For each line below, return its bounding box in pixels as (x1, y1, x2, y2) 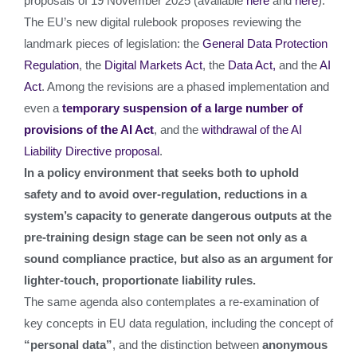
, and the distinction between (112, 338, 262, 351)
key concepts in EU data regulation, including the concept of (24, 316, 333, 330)
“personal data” (24, 338, 112, 351)
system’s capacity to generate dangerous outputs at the (24, 209, 331, 222)
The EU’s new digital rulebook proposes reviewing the (24, 15, 301, 29)
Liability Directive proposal (24, 144, 159, 158)
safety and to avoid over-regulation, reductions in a (24, 187, 307, 201)
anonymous (262, 338, 328, 351)
